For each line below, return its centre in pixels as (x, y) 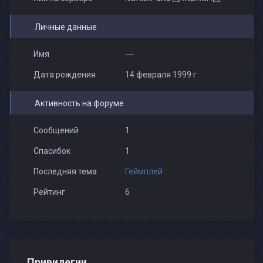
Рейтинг (49, 192)
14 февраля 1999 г (161, 75)
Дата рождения (64, 75)
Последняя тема (65, 171)
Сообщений (56, 130)
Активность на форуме (79, 103)
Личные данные (65, 27)
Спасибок (52, 151)
